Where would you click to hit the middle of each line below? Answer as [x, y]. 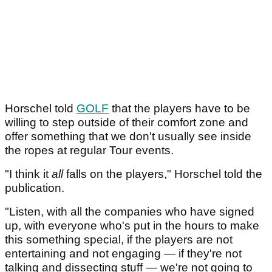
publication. [36, 188]
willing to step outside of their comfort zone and [127, 123]
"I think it [27, 174]
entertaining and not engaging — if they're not [123, 254]
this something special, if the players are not [119, 240]
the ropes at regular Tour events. [91, 151]
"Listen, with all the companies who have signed [130, 212]
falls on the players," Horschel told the [164, 174]
